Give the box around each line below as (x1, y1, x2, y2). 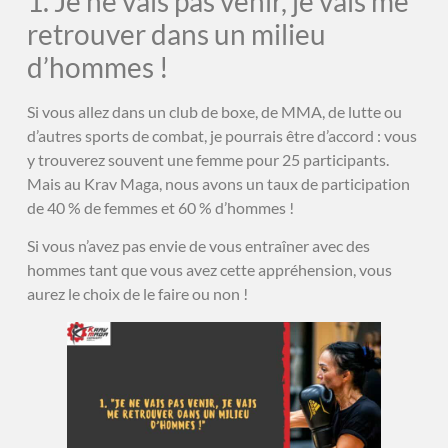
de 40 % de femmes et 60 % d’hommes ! (26, 197, 294, 217)
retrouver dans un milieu (26, 16, 326, 51)
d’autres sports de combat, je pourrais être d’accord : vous (26, 125, 417, 145)
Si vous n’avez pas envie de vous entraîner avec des (26, 236, 370, 256)
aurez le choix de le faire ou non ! (26, 284, 248, 304)
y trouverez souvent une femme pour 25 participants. (26, 149, 389, 169)
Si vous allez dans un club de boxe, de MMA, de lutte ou (26, 101, 402, 121)
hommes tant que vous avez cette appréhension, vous (26, 260, 392, 280)
